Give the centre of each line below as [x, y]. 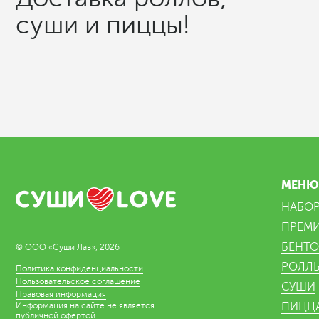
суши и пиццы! [103, 25]
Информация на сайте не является [85, 306]
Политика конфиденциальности [79, 269]
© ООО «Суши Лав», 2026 [68, 247]
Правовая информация [61, 294]
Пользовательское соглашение [78, 282]
